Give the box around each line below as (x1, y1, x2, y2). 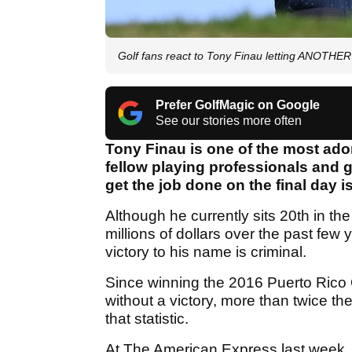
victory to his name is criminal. (105, 244, 306, 261)
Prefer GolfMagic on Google (156, 98, 320, 112)
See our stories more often (156, 114, 302, 128)
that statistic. (105, 310, 189, 328)
